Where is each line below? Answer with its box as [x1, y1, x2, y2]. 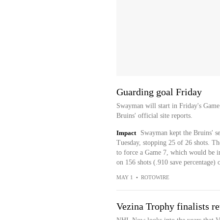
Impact [116, 129, 136, 137]
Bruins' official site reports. [116, 112, 192, 120]
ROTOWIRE [140, 174, 169, 181]
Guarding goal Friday [116, 86, 202, 98]
